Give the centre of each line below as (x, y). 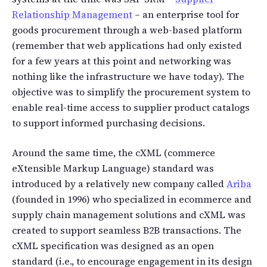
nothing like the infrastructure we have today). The (128, 76)
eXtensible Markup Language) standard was (113, 168)
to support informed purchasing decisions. (108, 122)
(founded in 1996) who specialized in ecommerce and (132, 199)
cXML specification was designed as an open (113, 245)
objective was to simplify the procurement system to (131, 91)
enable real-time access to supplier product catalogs (131, 107)
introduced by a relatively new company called (119, 183)
